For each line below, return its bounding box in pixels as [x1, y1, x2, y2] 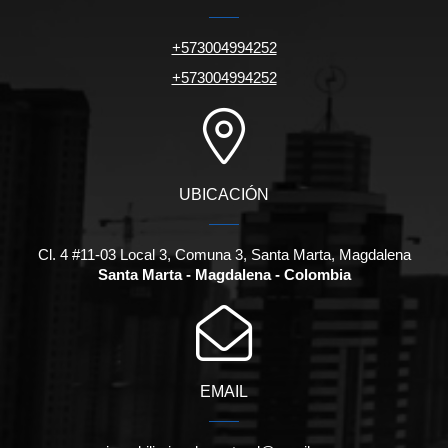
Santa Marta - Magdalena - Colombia [97, 266, 351, 284]
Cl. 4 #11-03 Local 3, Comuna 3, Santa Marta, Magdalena [37, 246, 411, 264]
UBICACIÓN [179, 186, 269, 204]
